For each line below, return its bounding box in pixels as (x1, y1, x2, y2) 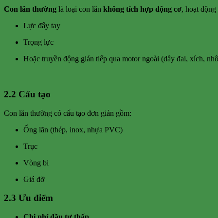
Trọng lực (23, 38, 54, 47)
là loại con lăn (56, 5, 103, 14)
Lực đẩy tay (23, 21, 60, 30)
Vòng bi (23, 158, 49, 167)
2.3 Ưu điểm (4, 193, 53, 203)
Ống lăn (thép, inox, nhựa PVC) (23, 125, 123, 134)
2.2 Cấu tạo (4, 89, 51, 99)
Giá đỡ (23, 175, 44, 183)
